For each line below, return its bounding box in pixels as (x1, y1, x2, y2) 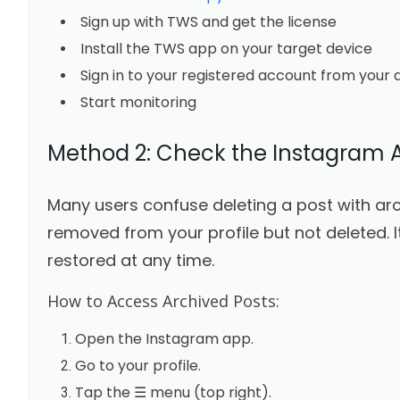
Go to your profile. (74, 354, 201, 376)
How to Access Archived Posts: (46, 289, 279, 312)
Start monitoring (79, 91, 200, 112)
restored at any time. (46, 248, 214, 271)
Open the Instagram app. (74, 328, 254, 349)
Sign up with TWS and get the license (79, 11, 337, 32)
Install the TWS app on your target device (79, 37, 372, 59)
